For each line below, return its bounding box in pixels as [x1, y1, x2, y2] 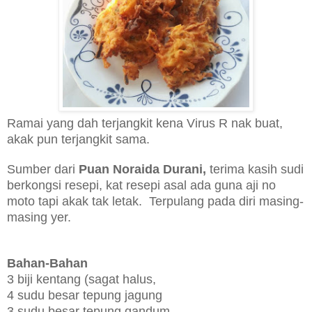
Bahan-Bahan [7, 256, 88, 270]
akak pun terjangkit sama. [7, 132, 150, 146]
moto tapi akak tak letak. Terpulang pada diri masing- [7, 194, 304, 208]
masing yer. [7, 210, 71, 224]
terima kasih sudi [210, 162, 304, 176]
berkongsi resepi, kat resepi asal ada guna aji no [7, 178, 276, 192]
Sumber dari [7, 162, 75, 176]
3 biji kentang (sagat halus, [7, 272, 156, 286]
